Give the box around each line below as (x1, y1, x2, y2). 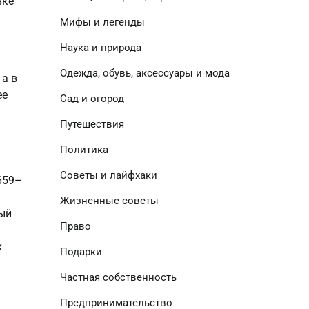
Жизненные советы (59, 195, 159, 207)
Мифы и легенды (59, 16, 145, 28)
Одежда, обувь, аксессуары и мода (59, 67, 230, 79)
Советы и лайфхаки (59, 169, 157, 181)
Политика (59, 143, 108, 156)
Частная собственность (59, 271, 177, 283)
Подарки (59, 246, 102, 258)
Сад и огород (59, 92, 124, 105)
